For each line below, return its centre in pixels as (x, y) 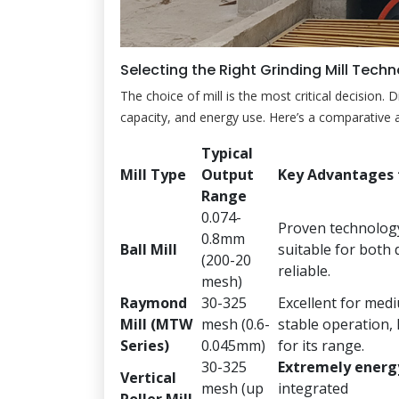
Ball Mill (149, 249)
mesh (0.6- (236, 324)
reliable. (304, 270)
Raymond (154, 302)
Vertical (148, 377)
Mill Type (153, 174)
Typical (227, 153)
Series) (145, 345)
